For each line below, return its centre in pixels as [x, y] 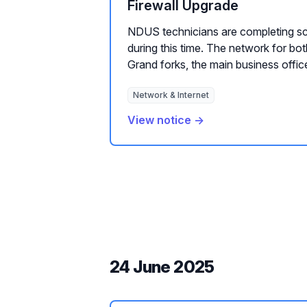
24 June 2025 [162, 267]
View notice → [166, 120]
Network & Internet [171, 95]
